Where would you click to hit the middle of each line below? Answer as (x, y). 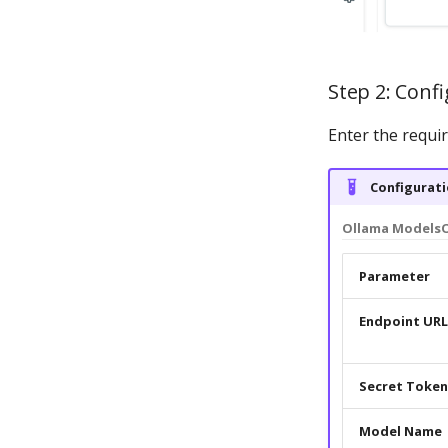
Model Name (400, 430)
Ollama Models (391, 227)
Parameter (394, 275)
